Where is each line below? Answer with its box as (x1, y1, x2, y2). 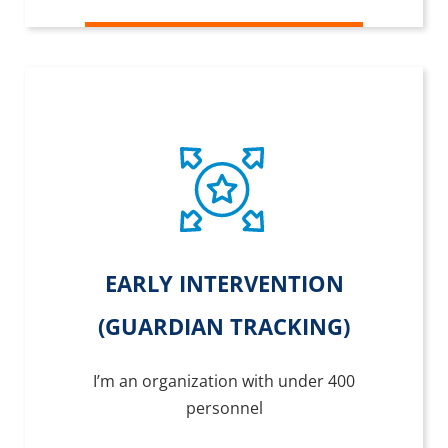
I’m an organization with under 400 (93, 369, 355, 392)
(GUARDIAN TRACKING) (98, 310, 350, 341)
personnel (185, 396, 263, 419)
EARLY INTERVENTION (104, 267, 344, 298)
